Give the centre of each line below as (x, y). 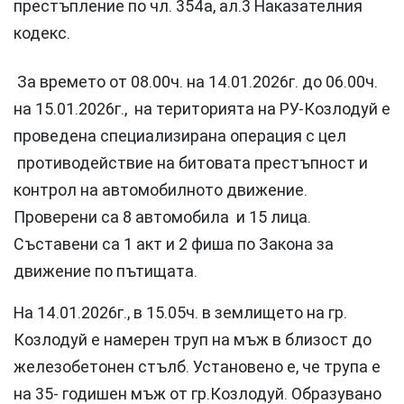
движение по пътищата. (106, 271)
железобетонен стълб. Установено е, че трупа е (197, 367)
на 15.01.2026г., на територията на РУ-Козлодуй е (202, 109)
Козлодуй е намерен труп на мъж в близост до (193, 340)
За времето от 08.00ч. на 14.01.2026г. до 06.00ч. (197, 82)
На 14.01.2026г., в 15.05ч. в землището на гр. (180, 313)
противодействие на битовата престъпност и (191, 163)
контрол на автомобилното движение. (161, 190)
